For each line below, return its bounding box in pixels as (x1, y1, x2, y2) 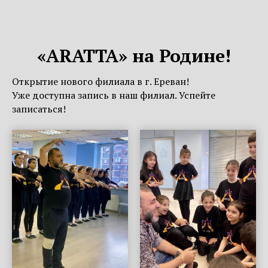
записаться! (12, 102, 66, 115)
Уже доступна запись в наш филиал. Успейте (12, 88, 215, 102)
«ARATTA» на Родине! (37, 43, 231, 68)
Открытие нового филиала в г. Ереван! (12, 74, 189, 88)
